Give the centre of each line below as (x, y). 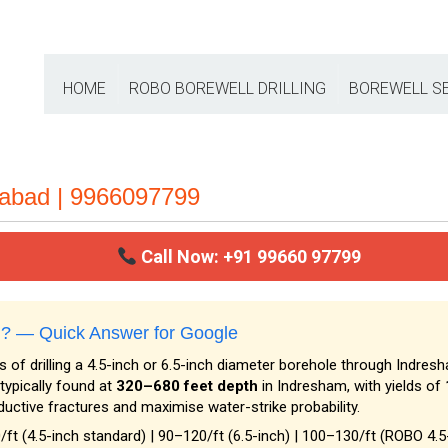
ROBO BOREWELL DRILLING (227, 88)
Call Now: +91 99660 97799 (249, 256)
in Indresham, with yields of (351, 386)
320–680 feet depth (187, 386)
